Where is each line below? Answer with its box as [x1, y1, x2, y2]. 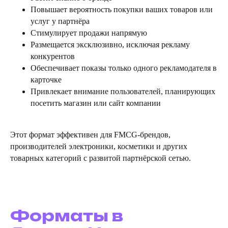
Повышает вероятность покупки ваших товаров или [31, 5, 213, 14]
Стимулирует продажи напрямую [31, 28, 147, 38]
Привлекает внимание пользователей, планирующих [31, 87, 215, 96]
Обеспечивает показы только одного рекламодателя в [31, 64, 217, 73]
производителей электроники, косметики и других [10, 142, 187, 151]
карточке [31, 75, 62, 84]
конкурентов [31, 52, 75, 61]
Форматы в [10, 206, 123, 225]
